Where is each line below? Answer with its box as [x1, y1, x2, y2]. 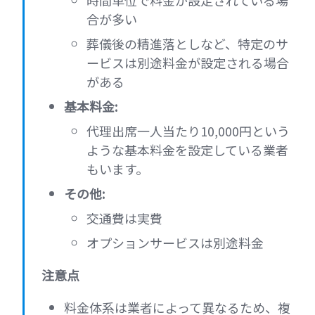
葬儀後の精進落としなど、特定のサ [86, 34, 288, 53]
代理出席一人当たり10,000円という [86, 122, 290, 141]
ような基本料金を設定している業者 [86, 141, 288, 160]
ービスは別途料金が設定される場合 [86, 53, 289, 72]
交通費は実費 [86, 209, 162, 228]
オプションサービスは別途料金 [86, 233, 264, 252]
